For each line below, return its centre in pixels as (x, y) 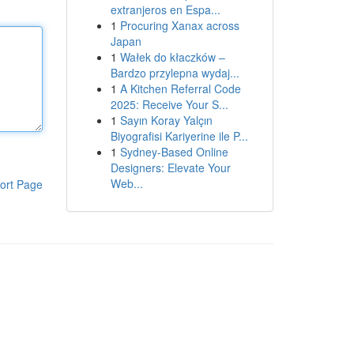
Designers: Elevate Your (170, 168)
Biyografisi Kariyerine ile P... (179, 136)
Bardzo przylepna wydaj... (175, 73)
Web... (126, 183)
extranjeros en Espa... (165, 9)
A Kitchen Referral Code (180, 88)
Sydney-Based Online (174, 152)
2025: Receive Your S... (169, 104)
